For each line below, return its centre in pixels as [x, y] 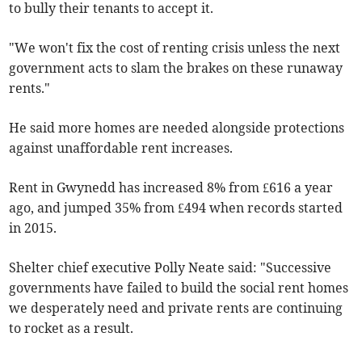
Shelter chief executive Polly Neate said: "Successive [170, 268]
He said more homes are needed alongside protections [177, 128]
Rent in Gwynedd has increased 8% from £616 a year [171, 188]
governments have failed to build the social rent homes [179, 288]
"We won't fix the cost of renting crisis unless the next [175, 48]
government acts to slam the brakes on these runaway [176, 68]
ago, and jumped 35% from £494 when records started [176, 208]
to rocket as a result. [72, 328]
